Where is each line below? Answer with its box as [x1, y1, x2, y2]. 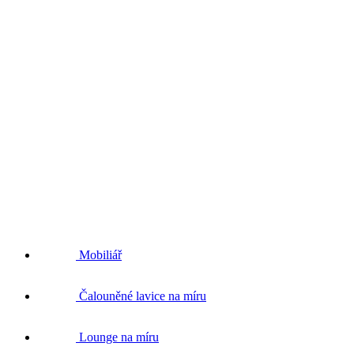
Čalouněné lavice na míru [79, 288, 206, 303]
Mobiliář [79, 247, 122, 262]
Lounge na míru [79, 330, 159, 344]
